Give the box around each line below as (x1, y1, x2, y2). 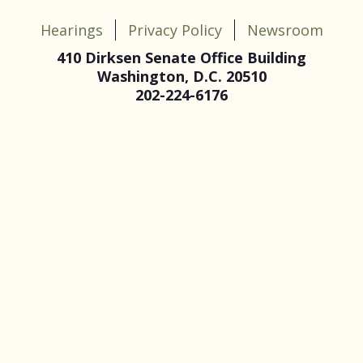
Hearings (40, 20, 103, 40)
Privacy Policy (127, 20, 222, 40)
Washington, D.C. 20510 (96, 66, 267, 86)
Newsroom (246, 20, 323, 40)
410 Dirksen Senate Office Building (57, 48, 306, 67)
